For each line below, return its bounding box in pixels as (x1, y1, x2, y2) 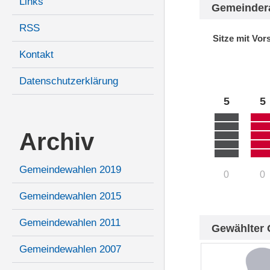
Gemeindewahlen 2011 (19, 217, 121, 229)
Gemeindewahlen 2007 (19, 243, 121, 256)
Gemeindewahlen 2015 (19, 190, 121, 202)
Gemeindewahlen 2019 (19, 164, 121, 176)
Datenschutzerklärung (19, 75, 118, 87)
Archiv (19, 128, 94, 155)
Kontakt (19, 49, 54, 61)
